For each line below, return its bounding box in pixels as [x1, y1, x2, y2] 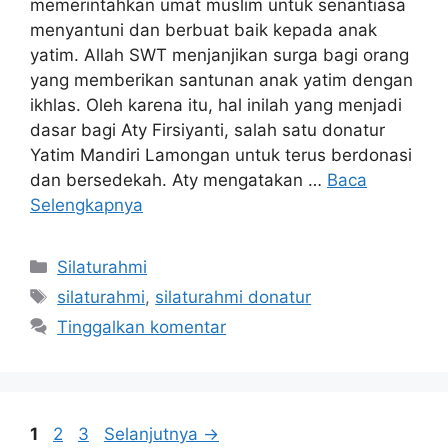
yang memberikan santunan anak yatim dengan [30, 70, 413, 91]
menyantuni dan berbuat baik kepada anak [30, 20, 377, 41]
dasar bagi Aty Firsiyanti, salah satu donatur [30, 120, 385, 141]
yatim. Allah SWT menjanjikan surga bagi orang [30, 45, 409, 66]
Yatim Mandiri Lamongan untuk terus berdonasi [30, 145, 412, 166]
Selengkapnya [30, 195, 143, 216]
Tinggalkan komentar [57, 317, 227, 338]
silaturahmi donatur [155, 287, 312, 308]
